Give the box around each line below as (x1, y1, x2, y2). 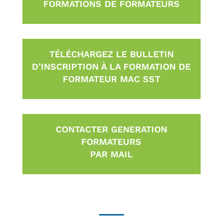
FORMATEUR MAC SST (62, 73, 160, 84)
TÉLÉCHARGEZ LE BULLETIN (49, 48, 174, 59)
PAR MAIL (90, 148, 133, 159)
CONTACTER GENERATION (55, 123, 167, 134)
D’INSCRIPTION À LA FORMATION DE (32, 61, 191, 72)
